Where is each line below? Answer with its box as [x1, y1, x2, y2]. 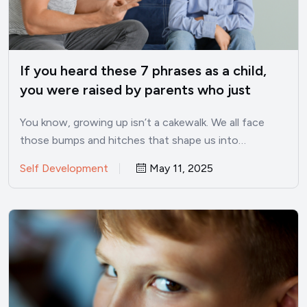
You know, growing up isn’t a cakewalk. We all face [20, 116, 265, 130]
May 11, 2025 [147, 162, 213, 175]
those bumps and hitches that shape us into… [20, 134, 246, 147]
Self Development [20, 162, 108, 175]
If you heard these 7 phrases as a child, [20, 62, 267, 79]
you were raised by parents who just [20, 82, 251, 99]
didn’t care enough [20, 101, 139, 118]
